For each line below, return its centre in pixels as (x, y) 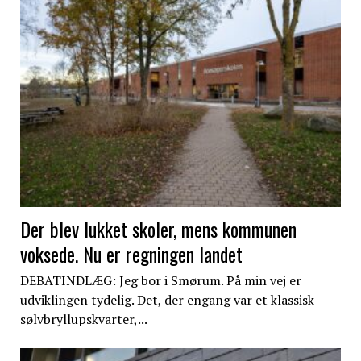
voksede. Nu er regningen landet (131, 254)
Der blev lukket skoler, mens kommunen (158, 229)
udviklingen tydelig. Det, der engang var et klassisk (167, 300)
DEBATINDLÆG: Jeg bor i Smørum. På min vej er (160, 281)
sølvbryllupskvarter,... (83, 320)
